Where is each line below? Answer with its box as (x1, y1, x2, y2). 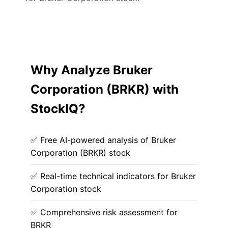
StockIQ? (31, 101, 85, 116)
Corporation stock (31, 184, 101, 194)
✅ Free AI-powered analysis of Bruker (31, 135, 176, 145)
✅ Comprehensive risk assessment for (31, 207, 178, 217)
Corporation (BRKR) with (31, 82, 179, 97)
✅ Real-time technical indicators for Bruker (31, 171, 196, 181)
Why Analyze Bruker (31, 63, 153, 77)
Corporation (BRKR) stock (31, 148, 130, 158)
